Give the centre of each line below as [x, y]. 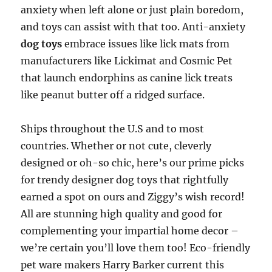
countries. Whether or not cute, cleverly [116, 146]
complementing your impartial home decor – [130, 231]
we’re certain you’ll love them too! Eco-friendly [136, 248]
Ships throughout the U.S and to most [113, 129]
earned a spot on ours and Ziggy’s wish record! [133, 197]
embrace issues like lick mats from [146, 44]
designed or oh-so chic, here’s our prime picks [133, 163]
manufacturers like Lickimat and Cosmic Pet [127, 61]
